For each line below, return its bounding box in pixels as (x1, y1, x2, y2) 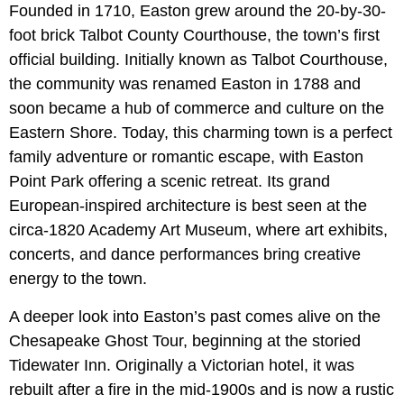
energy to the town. (9, 270, 147, 289)
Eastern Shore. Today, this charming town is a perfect (9, 124, 392, 142)
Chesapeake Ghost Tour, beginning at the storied (9, 332, 361, 351)
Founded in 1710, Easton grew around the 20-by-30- (9, 2, 386, 21)
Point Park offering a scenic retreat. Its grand (9, 172, 330, 191)
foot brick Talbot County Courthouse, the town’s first (9, 26, 380, 45)
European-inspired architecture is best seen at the (9, 197, 367, 216)
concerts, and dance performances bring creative (9, 245, 361, 264)
